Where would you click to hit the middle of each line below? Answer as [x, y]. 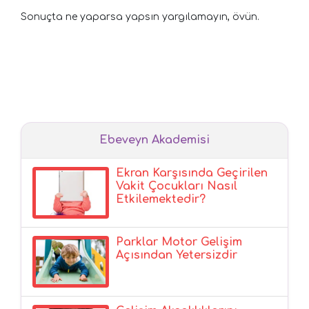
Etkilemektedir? [161, 199]
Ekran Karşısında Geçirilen [192, 173]
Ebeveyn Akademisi [154, 140]
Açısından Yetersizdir [177, 255]
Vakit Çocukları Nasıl [177, 186]
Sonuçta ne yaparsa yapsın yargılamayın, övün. [140, 17]
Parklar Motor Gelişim [179, 242]
